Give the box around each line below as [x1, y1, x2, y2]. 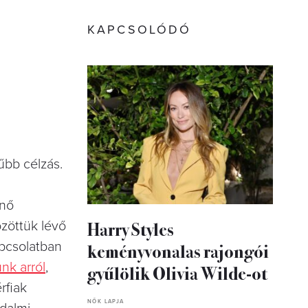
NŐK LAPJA [87, 298, 124, 305]
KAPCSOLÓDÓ [87, 21, 192, 37]
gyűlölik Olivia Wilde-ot [87, 260, 267, 286]
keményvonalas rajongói [87, 238, 269, 264]
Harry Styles [87, 216, 174, 242]
